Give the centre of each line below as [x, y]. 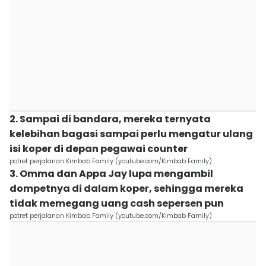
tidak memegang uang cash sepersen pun [117, 203]
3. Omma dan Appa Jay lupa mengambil [111, 174]
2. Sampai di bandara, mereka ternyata [110, 119]
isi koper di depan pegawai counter [99, 149]
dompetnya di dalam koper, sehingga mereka [126, 189]
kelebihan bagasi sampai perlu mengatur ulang [131, 134]
